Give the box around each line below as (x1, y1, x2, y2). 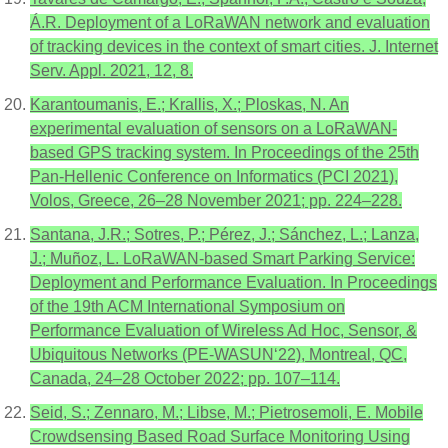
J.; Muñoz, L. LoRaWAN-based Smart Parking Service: (30, 250, 415, 267)
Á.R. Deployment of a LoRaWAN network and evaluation (30, 14, 430, 31)
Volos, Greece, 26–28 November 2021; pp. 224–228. (30, 192, 402, 209)
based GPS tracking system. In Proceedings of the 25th (30, 144, 419, 161)
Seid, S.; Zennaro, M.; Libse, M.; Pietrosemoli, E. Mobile (30, 404, 423, 421)
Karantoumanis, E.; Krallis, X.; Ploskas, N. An (30, 96, 349, 113)
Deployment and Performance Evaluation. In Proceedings (30, 274, 437, 291)
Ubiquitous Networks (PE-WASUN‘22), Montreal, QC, (30, 346, 407, 363)
